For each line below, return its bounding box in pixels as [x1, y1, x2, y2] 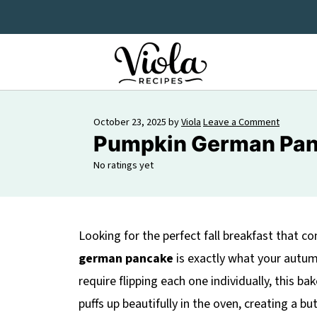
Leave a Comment [203, 115, 279, 129]
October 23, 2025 [93, 115, 166, 129]
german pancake [79, 250, 173, 267]
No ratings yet [93, 158, 154, 173]
